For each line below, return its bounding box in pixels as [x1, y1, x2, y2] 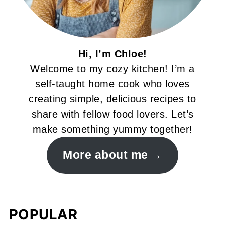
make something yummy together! [32, 124, 193, 135]
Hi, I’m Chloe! [78, 48, 147, 60]
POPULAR [9, 206, 78, 223]
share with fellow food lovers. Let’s [31, 108, 194, 120]
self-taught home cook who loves [35, 78, 190, 90]
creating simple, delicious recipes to [29, 93, 196, 105]
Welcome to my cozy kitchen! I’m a [30, 63, 195, 75]
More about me [63, 149, 148, 162]
